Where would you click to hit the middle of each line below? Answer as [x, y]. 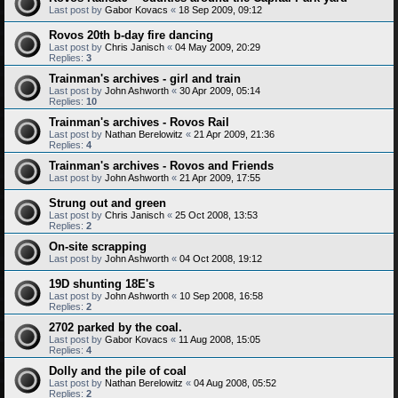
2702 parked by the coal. [115, 327]
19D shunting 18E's [102, 284]
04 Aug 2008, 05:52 [235, 383]
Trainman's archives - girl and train [145, 79]
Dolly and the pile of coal [118, 371]
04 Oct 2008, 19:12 [221, 259]
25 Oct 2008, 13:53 [216, 215]
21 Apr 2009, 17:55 [220, 178]
